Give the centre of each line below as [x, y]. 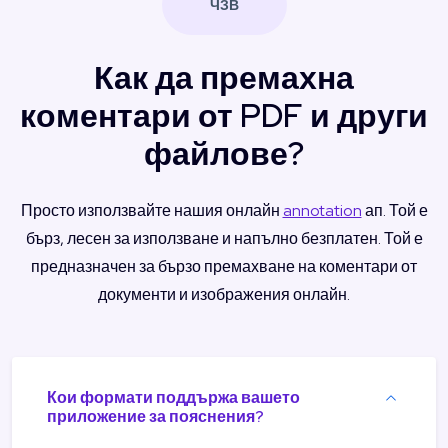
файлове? [224, 153]
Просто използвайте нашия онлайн [151, 210]
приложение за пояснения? [155, 416]
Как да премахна [224, 77]
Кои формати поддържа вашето [173, 397]
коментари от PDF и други [224, 115]
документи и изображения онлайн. [224, 294]
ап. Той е [394, 210]
